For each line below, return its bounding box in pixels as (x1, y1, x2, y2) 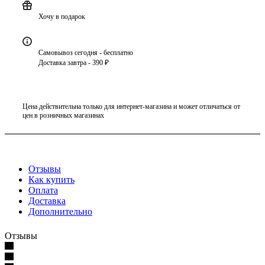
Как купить (28, 174, 75, 185)
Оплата (28, 185, 58, 195)
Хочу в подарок (38, 12, 85, 21)
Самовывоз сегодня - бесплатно (38, 48, 133, 57)
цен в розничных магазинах (22, 111, 104, 119)
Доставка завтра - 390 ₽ (38, 58, 109, 67)
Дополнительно (28, 206, 92, 216)
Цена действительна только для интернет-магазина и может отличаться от (22, 102, 240, 111)
